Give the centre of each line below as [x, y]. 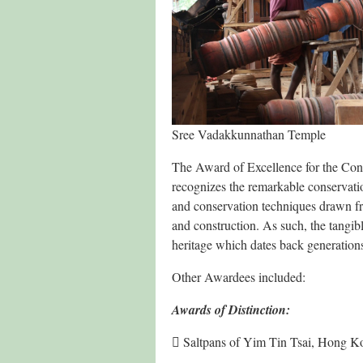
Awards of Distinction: [231, 310]
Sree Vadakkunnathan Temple [249, 135]
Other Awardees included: [239, 277]
